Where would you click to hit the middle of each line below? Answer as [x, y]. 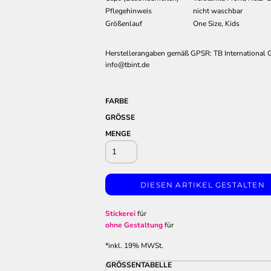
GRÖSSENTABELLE [137, 265]
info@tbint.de [127, 65]
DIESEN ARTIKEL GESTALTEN [203, 185]
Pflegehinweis [129, 11]
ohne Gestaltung [134, 225]
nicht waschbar [218, 11]
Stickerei [120, 214]
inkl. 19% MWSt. [136, 246]
